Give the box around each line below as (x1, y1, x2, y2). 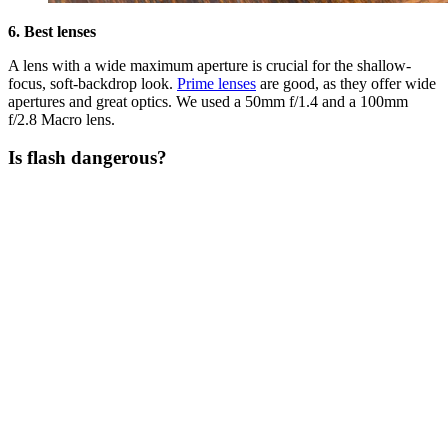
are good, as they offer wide (256, 74, 436, 92)
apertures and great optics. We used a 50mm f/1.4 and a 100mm (8, 92, 408, 110)
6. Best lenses (8, 22, 96, 40)
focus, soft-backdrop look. (8, 74, 177, 92)
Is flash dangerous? (8, 147, 167, 169)
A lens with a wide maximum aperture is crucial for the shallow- (8, 56, 411, 74)
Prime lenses (177, 74, 256, 92)
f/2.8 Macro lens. (8, 110, 115, 128)
